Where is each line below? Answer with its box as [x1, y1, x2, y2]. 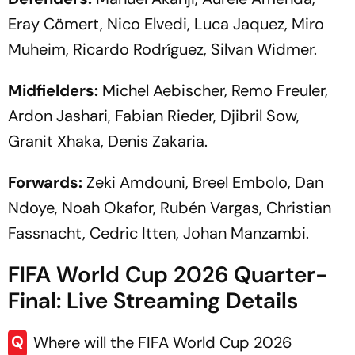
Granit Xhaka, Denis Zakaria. [8, 130, 208, 151]
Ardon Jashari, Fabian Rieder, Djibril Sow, [8, 105, 300, 126]
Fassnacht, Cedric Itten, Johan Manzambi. [8, 222, 309, 243]
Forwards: [8, 171, 82, 193]
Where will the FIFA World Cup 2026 [33, 331, 293, 353]
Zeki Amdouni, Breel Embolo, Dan [82, 171, 323, 193]
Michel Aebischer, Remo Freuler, [98, 79, 328, 101]
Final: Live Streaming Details [8, 285, 298, 315]
